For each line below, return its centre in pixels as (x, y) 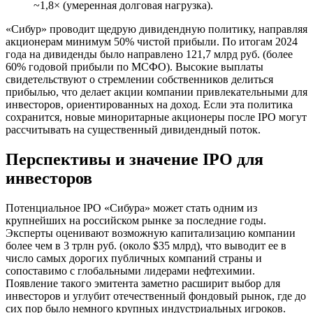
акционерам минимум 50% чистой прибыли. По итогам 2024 (152, 41)
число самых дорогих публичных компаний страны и (134, 258)
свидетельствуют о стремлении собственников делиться (139, 79)
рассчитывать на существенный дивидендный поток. (133, 129)
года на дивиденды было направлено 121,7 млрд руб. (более (149, 54)
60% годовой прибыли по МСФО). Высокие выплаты (134, 66)
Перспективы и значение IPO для (134, 159)
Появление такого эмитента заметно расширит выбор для (143, 283)
